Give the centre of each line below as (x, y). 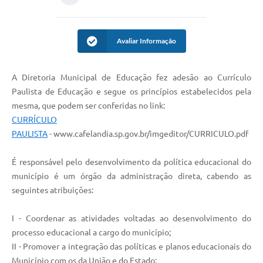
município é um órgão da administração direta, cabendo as (131, 176)
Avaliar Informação (146, 41)
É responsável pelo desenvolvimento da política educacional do (131, 162)
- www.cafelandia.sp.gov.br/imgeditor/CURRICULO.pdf (148, 134)
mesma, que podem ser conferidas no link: (89, 106)
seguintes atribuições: (53, 190)
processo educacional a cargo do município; (91, 233)
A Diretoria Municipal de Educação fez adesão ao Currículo (131, 78)
